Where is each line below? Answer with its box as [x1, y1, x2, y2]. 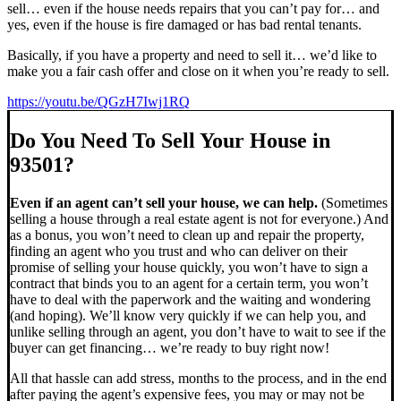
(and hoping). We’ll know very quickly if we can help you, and [10, 308, 366, 324]
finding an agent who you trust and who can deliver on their [10, 243, 347, 260]
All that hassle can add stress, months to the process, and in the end [10, 371, 387, 387]
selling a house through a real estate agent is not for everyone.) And [10, 211, 388, 227]
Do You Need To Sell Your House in [10, 129, 330, 153]
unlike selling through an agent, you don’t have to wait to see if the [10, 324, 386, 340]
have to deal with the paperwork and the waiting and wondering [10, 292, 371, 308]
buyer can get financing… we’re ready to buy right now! [10, 340, 329, 356]
